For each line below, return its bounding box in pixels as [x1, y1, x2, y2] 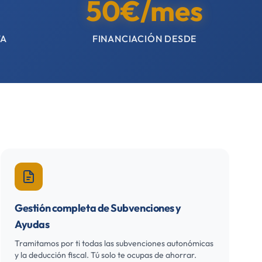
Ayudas [15, 218, 50, 231]
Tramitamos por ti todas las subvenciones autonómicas [15, 238, 214, 249]
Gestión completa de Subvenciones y [15, 201, 181, 215]
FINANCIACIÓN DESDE [92, 33, 197, 44]
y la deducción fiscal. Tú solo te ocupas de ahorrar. [15, 250, 197, 260]
